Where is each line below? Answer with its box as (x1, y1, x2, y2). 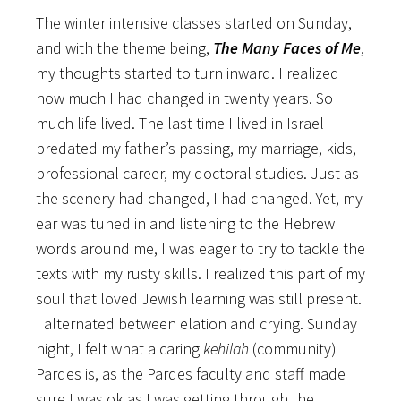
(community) (249, 338, 337, 360)
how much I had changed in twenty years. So (36, 88, 333, 109)
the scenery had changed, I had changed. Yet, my (36, 188, 363, 209)
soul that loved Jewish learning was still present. (36, 288, 362, 310)
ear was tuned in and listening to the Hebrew (36, 213, 335, 235)
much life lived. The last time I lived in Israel (36, 113, 324, 134)
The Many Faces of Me (213, 38, 361, 59)
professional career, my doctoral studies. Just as (36, 163, 359, 184)
